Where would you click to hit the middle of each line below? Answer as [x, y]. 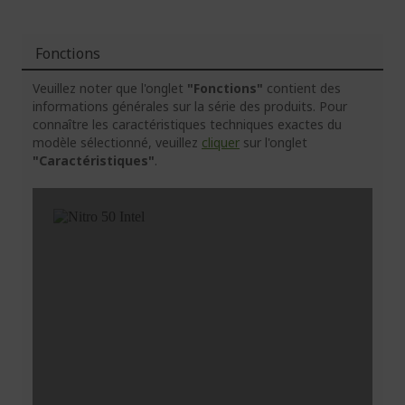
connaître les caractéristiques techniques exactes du [187, 124]
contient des [302, 88]
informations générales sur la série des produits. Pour [190, 106]
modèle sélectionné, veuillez [117, 142]
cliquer [221, 142]
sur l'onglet [273, 142]
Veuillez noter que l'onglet [110, 88]
